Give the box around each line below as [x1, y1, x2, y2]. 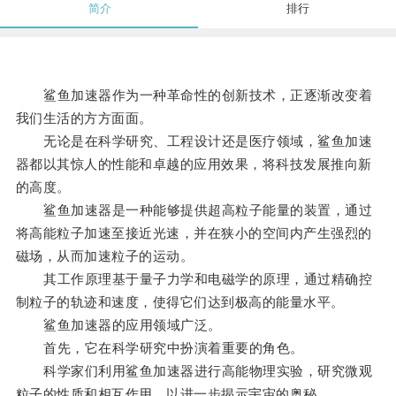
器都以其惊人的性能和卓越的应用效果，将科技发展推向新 [15, 156, 372, 172]
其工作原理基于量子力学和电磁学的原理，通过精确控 [15, 271, 373, 287]
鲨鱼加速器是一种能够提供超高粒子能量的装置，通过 [15, 202, 373, 218]
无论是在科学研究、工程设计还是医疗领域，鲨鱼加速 [15, 133, 373, 149]
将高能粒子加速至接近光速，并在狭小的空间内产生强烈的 [15, 225, 372, 241]
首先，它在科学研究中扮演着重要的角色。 [15, 340, 304, 356]
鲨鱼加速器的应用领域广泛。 [15, 317, 222, 333]
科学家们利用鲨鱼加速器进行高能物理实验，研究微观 [15, 363, 373, 379]
